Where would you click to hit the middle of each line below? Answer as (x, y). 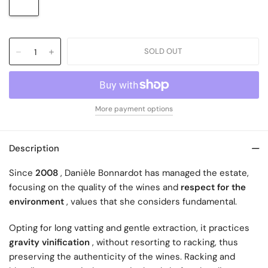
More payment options (134, 109)
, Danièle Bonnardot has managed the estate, (154, 173)
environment (36, 201)
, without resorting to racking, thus (164, 242)
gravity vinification (50, 242)
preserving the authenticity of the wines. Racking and (122, 256)
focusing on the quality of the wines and (95, 187)
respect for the (214, 187)
